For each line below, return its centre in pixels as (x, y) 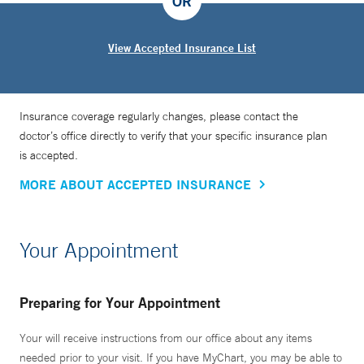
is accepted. (49, 156)
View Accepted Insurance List (182, 48)
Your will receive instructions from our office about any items (166, 338)
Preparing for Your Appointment (120, 303)
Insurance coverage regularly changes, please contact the (159, 117)
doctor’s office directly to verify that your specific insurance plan (173, 136)
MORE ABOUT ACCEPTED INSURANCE (135, 184)
